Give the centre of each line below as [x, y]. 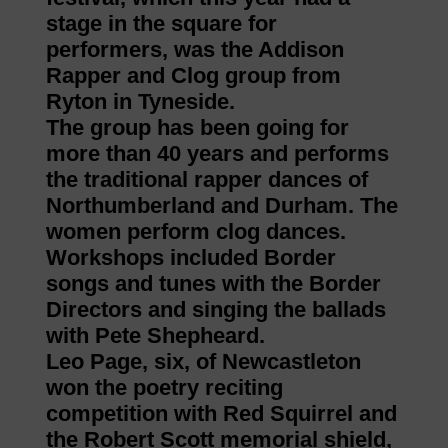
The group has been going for [197, 127]
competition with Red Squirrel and [221, 413]
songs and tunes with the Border [213, 283]
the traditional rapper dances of [206, 179]
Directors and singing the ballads [215, 309]
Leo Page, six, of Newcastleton [203, 361]
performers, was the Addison [194, 49]
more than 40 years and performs [217, 153]
